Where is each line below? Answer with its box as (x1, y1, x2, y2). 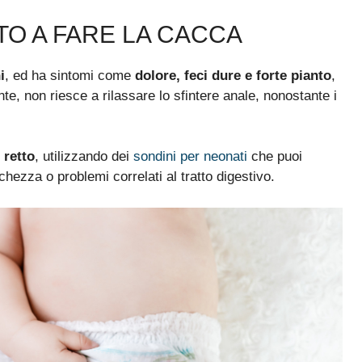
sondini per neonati (133, 149, 247, 165)
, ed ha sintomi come (5, 67, 135, 83)
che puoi (247, 149, 302, 165)
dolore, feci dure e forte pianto (135, 67, 331, 83)
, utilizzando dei (35, 149, 133, 165)
